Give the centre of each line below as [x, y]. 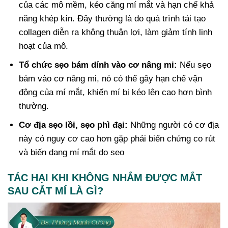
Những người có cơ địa [174, 125]
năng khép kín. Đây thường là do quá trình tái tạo [112, 19]
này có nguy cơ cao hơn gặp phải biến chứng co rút [117, 139]
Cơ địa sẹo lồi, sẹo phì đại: [74, 125]
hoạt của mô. [44, 46]
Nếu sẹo [194, 65]
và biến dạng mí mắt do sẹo [72, 153]
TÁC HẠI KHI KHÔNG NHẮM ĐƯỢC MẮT [105, 177]
